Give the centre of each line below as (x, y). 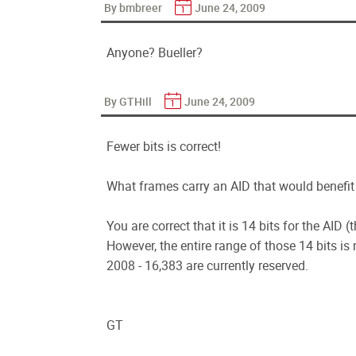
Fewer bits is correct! (164, 146)
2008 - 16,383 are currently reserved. (207, 265)
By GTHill (129, 101)
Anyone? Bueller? (155, 52)
